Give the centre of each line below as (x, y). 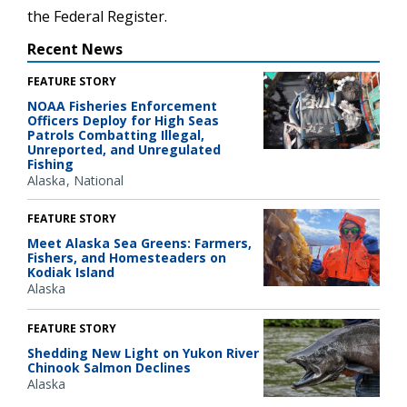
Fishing (50, 164)
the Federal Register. (97, 16)
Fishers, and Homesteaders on (127, 257)
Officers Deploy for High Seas (123, 120)
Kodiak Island (71, 272)
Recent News (75, 49)
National (99, 180)
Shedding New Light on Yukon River (143, 353)
